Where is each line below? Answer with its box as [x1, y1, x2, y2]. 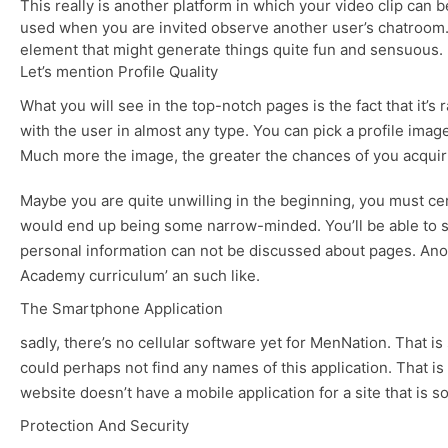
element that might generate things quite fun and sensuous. [20, 40, 443, 60]
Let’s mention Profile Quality [20, 62, 218, 82]
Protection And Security [20, 416, 189, 436]
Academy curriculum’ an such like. [20, 266, 260, 286]
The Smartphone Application [20, 299, 223, 319]
